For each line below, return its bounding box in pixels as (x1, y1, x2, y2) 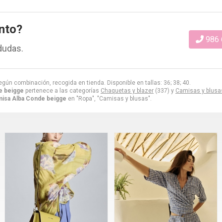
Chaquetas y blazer (101, 87, 154, 94)
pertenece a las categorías (24, 87, 101, 94)
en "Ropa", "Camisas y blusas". (66, 95, 152, 102)
